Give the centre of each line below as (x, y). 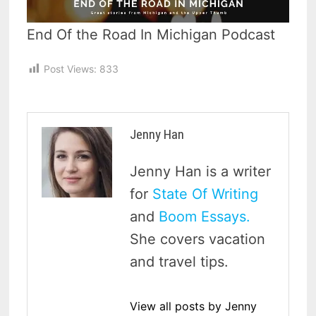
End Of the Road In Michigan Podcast (151, 34)
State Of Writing (206, 194)
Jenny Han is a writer (201, 171)
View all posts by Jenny (194, 306)
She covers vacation (198, 239)
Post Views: (71, 68)
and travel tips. (180, 261)
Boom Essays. (205, 216)
